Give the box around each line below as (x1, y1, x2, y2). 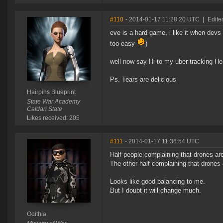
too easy (110, 40, 137, 48)
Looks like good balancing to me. (110, 178, 205, 186)
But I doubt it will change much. (110, 187, 201, 195)
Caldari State (26, 106, 62, 113)
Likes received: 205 (26, 114, 80, 122)
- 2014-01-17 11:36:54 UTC (125, 138, 199, 145)
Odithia (26, 211, 46, 218)
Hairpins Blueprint (26, 89, 76, 96)
